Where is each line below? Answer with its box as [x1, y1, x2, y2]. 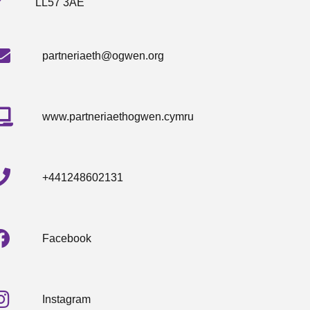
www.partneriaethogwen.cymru [42, 110, 194, 122]
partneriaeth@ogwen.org [42, 49, 165, 62]
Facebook [42, 232, 92, 244]
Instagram [42, 293, 91, 305]
